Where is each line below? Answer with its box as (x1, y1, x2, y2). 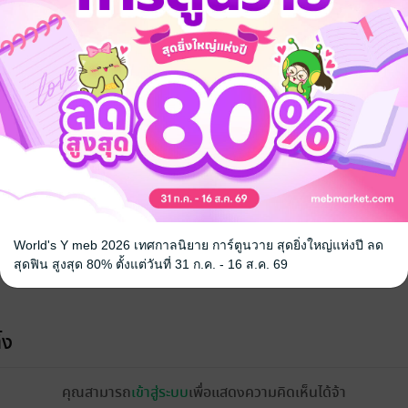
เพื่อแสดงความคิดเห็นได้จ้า (189, 382, 346, 403)
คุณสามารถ (62, 382, 131, 403)
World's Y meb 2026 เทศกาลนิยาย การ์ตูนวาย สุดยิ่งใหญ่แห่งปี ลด (14, 238, 383, 252)
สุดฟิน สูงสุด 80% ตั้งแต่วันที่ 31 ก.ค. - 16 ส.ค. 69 (14, 257, 288, 271)
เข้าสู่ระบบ (131, 382, 189, 403)
